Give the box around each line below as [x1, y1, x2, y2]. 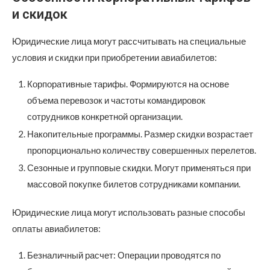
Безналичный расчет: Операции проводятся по [27, 250, 221, 261]
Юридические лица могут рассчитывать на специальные [12, 36, 246, 47]
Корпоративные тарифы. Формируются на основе [27, 78, 229, 90]
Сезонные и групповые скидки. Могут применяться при [27, 162, 251, 174]
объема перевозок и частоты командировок [27, 95, 206, 106]
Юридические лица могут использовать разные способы [12, 207, 245, 218]
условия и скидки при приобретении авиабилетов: [12, 52, 217, 63]
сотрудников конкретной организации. [27, 111, 183, 122]
